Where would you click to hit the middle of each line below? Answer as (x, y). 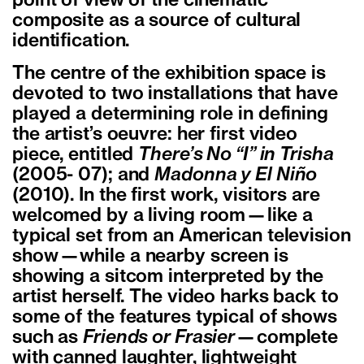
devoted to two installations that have (175, 94)
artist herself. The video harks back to (175, 297)
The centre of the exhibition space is (169, 74)
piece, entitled (76, 155)
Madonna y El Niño (236, 175)
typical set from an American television (182, 236)
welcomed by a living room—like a (162, 216)
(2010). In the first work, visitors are (166, 195)
